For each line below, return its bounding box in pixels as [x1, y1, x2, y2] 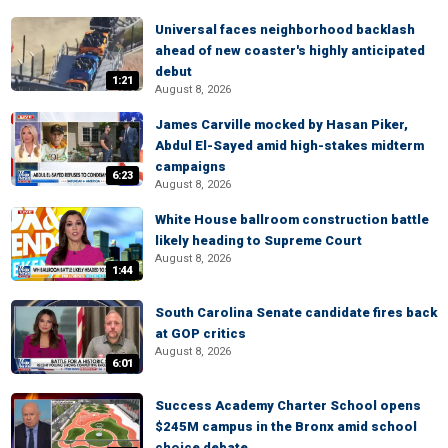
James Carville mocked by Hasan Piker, [155, 117, 408, 132]
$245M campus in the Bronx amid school [155, 419, 417, 434]
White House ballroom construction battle [155, 212, 429, 227]
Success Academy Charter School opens [155, 398, 421, 413]
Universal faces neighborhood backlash [155, 22, 415, 37]
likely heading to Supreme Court [155, 233, 362, 248]
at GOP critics [155, 326, 246, 341]
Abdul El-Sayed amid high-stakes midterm [155, 138, 424, 153]
